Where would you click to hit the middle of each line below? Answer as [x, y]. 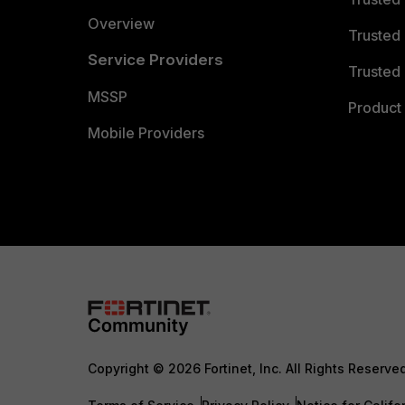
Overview [121, 24]
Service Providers [155, 60]
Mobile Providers [146, 133]
